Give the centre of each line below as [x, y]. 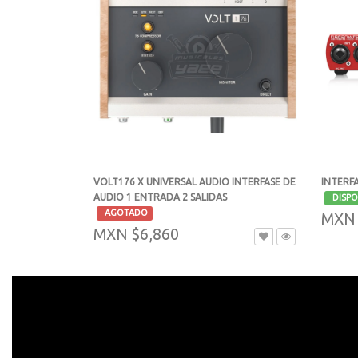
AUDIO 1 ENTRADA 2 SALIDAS [160, 197]
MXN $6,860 [136, 235]
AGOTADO [125, 213]
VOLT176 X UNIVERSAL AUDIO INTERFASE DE [195, 182]
